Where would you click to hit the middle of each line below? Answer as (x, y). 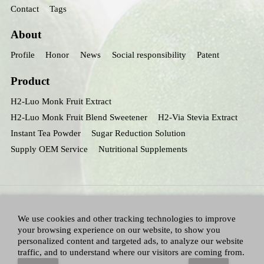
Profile (22, 55)
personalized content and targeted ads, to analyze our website (131, 241)
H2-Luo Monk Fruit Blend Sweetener (79, 118)
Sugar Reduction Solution (139, 133)
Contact (24, 9)
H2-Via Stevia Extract (198, 118)
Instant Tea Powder (45, 133)
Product (30, 81)
